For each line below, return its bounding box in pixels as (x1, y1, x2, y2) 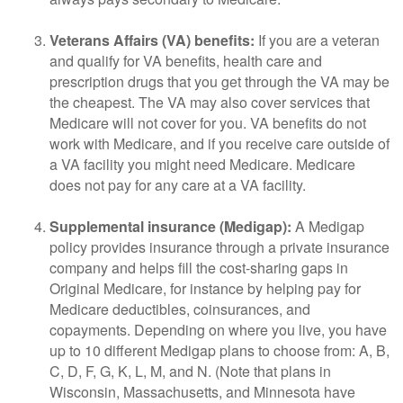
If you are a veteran (255, 30, 380, 50)
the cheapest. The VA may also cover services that (49, 92, 370, 112)
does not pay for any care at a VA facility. (49, 175, 306, 195)
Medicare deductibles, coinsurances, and (49, 299, 310, 319)
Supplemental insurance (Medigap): (49, 216, 291, 237)
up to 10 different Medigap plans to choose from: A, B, (49, 340, 390, 361)
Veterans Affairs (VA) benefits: (49, 30, 255, 50)
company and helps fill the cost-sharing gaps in (49, 257, 348, 278)
